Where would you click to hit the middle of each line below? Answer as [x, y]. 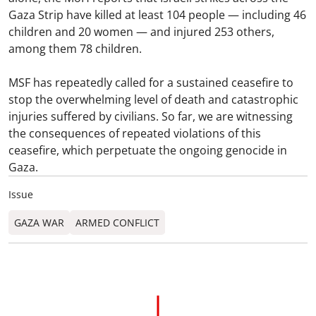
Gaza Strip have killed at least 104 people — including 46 [157, 15]
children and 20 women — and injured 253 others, [141, 32]
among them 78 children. [77, 49]
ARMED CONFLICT [117, 223]
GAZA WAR [39, 223]
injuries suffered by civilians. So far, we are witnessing [151, 116]
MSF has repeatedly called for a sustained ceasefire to [151, 83]
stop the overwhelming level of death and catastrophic [153, 99]
